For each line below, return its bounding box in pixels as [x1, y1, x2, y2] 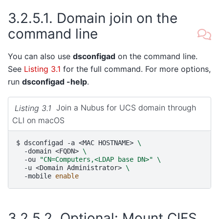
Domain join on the [57, 10, 177, 27]
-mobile [24, 172, 51, 180]
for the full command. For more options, [61, 64, 211, 74]
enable [55, 172, 79, 180]
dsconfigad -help [22, 76, 87, 87]
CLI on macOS [12, 115, 65, 126]
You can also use [8, 51, 73, 61]
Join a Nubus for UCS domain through [56, 103, 196, 113]
